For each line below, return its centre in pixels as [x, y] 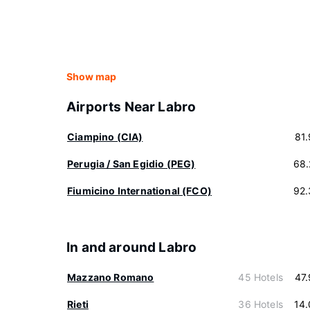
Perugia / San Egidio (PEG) [131, 164]
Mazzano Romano [111, 277]
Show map [91, 76]
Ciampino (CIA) [105, 137]
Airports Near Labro [131, 107]
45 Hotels [261, 277]
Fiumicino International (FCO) [139, 191]
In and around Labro [132, 247]
